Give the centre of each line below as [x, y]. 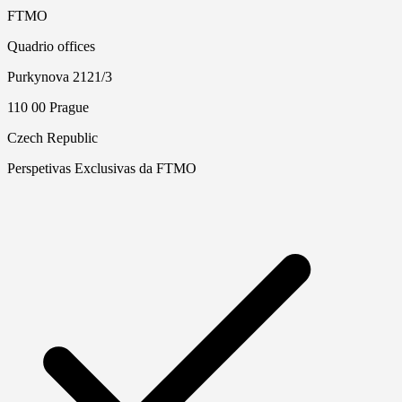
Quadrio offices [51, 47]
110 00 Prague [48, 108]
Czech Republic [52, 138]
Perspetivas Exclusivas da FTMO [102, 169]
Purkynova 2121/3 [60, 77]
